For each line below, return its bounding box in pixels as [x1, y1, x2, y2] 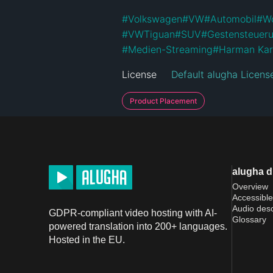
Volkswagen [128, 12, 182, 25]
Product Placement [130, 96, 197, 105]
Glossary [232, 214, 266, 224]
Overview [232, 181, 268, 191]
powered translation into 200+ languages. [49, 221, 227, 232]
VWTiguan [128, 27, 175, 40]
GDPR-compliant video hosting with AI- [49, 207, 217, 218]
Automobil [210, 12, 257, 25]
